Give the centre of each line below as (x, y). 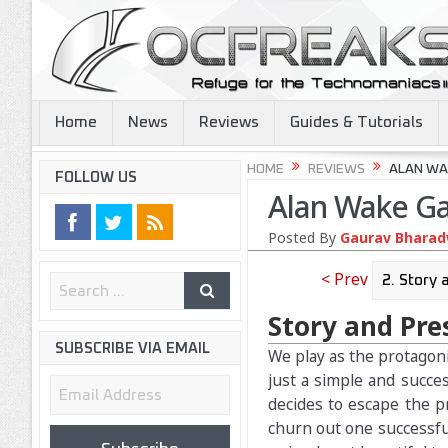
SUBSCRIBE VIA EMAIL (132, 348)
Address (75, 409)
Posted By (303, 238)
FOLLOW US (95, 177)
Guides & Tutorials (356, 122)
